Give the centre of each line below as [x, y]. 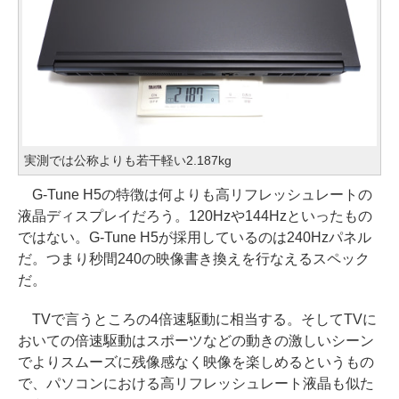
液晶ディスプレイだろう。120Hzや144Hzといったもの [195, 216]
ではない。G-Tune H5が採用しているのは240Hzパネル [195, 237]
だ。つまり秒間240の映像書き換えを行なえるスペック [194, 259]
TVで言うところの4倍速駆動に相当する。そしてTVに [197, 319]
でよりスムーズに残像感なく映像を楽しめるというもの [196, 362]
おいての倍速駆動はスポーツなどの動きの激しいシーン [196, 341]
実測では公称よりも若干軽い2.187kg [128, 160]
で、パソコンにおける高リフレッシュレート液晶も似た [196, 383]
